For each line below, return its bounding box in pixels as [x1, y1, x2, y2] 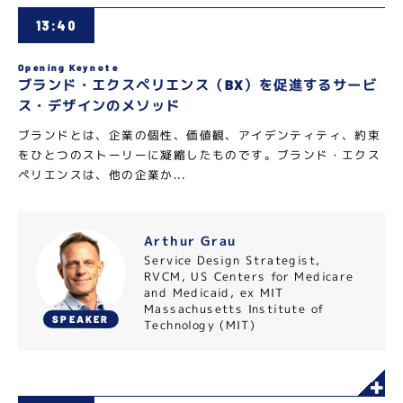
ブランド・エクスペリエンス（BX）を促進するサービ [18, 76, 378, 94]
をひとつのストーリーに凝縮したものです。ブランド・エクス [17, 146, 381, 164]
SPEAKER [52, 312, 110, 325]
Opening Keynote [18, 61, 120, 73]
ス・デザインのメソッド [18, 96, 181, 113]
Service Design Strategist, [144, 251, 321, 269]
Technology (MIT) [143, 316, 256, 334]
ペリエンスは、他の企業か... [17, 166, 185, 183]
